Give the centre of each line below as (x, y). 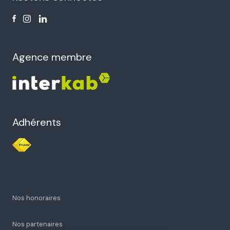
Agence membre (52, 57)
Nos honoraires (36, 198)
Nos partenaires (37, 224)
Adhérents (37, 122)
